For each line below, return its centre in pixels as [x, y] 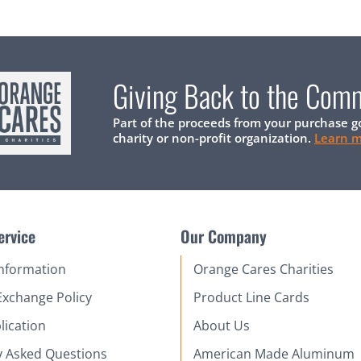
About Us [221, 325]
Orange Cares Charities [263, 269]
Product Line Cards [251, 297]
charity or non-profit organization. [214, 137]
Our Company [223, 236]
